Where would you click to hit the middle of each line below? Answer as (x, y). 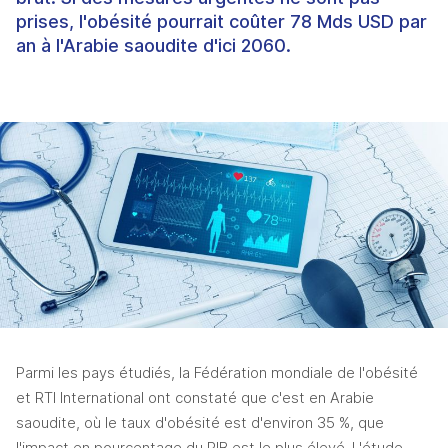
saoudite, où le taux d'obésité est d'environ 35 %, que (200, 423)
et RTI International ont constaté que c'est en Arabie (195, 398)
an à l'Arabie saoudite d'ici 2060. (153, 45)
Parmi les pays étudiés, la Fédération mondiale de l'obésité (217, 373)
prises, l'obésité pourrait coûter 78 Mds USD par (221, 21)
